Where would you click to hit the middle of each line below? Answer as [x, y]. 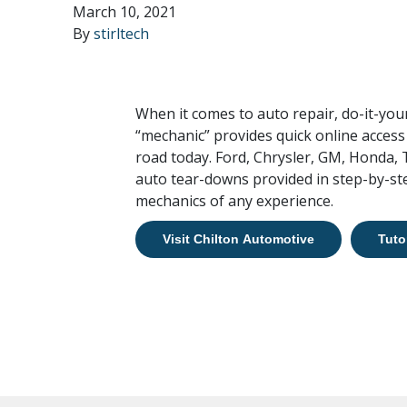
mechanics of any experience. [234, 201]
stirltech [121, 34]
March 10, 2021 [124, 12]
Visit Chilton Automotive [238, 239]
